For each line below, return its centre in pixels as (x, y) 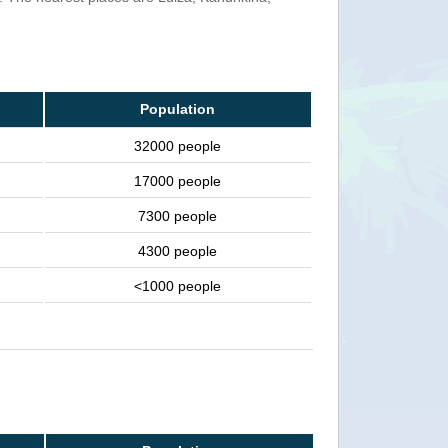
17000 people (177, 181)
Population (177, 109)
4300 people (177, 251)
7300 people (177, 216)
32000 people (177, 146)
